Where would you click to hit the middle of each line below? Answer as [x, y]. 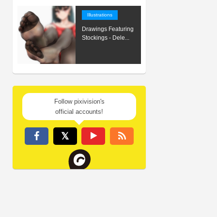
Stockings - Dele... [106, 38]
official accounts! [79, 112]
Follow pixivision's [79, 101]
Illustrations [100, 15]
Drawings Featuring [108, 29]
